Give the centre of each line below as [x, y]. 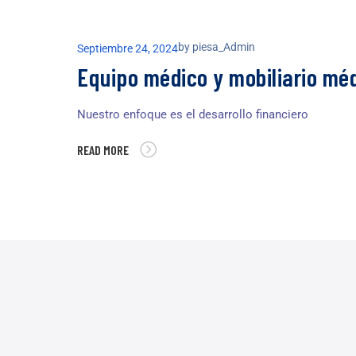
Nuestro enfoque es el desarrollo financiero [193, 115]
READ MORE [103, 150]
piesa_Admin [224, 47]
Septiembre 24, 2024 [128, 49]
